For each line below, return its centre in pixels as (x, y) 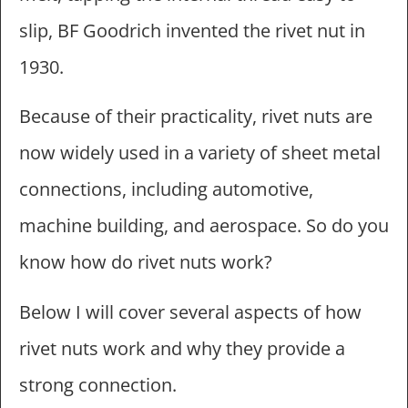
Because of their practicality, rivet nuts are (196, 117)
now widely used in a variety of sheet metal (200, 153)
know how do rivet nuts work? (146, 262)
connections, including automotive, (166, 189)
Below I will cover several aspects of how (190, 311)
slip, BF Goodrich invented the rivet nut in (192, 31)
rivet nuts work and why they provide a (182, 348)
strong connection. (98, 384)
